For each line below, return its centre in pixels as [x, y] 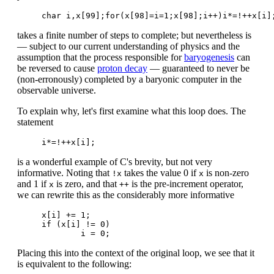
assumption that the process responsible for [101, 57]
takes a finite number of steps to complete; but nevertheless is [134, 35]
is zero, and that [87, 183]
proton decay [122, 68]
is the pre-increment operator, [186, 183]
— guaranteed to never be [198, 68]
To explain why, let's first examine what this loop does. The [131, 111]
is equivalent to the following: [74, 264]
